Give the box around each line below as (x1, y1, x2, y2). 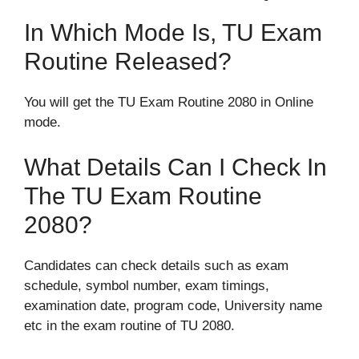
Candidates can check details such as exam (24, 257, 288, 273)
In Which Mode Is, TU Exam (24, 19, 322, 46)
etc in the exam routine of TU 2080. (24, 317, 235, 333)
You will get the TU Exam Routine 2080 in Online (24, 95, 313, 111)
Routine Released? (24, 48, 232, 75)
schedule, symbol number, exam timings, (24, 277, 269, 293)
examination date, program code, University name (24, 297, 322, 313)
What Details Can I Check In (24, 153, 327, 180)
